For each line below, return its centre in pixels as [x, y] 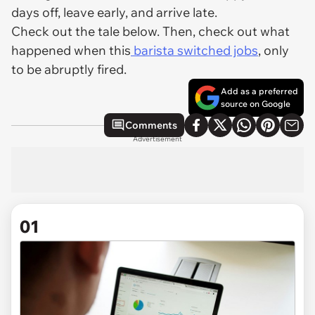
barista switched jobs [194, 50]
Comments [151, 125]
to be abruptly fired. [70, 69]
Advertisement [157, 139]
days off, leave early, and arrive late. [116, 12]
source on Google [256, 104]
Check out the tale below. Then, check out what [150, 31]
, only [274, 50]
